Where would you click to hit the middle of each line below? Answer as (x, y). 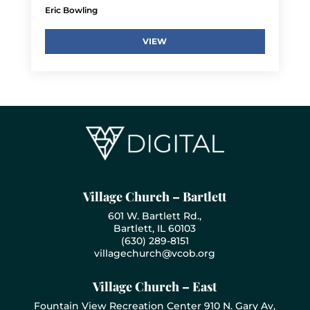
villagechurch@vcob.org (155, 253)
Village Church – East (155, 286)
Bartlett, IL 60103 (155, 228)
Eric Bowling (71, 10)
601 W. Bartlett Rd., (155, 216)
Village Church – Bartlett (155, 196)
